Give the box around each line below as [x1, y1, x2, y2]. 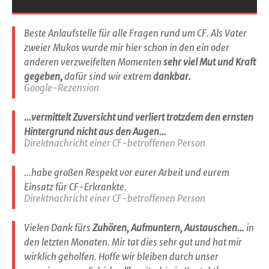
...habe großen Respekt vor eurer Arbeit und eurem [24, 167, 229, 178]
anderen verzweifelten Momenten [24, 56, 162, 68]
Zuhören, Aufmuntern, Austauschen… [92, 222, 246, 234]
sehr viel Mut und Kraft [162, 56, 256, 68]
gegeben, [24, 71, 64, 82]
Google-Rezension [24, 82, 99, 94]
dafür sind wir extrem [64, 71, 153, 82]
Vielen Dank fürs [24, 222, 92, 234]
